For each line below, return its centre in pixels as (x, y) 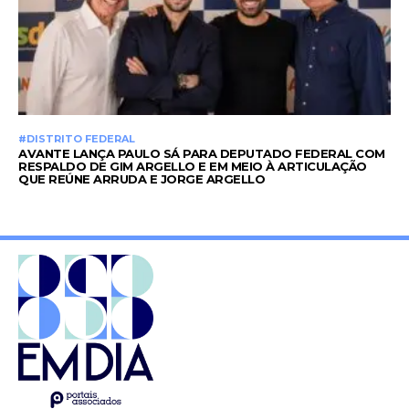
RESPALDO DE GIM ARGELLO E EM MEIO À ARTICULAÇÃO (193, 167)
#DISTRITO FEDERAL (77, 139)
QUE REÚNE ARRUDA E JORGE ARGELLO (142, 179)
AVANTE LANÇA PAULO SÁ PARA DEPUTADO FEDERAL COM (202, 154)
